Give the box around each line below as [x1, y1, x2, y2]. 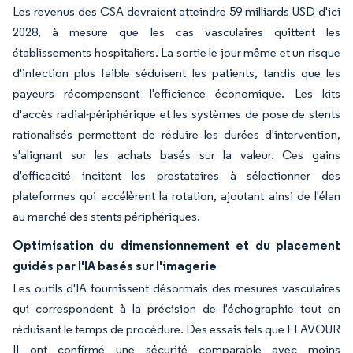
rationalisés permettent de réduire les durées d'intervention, [13, 127, 340, 142]
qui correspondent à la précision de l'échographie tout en [13, 301, 340, 316]
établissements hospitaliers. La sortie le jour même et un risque [13, 45, 340, 60]
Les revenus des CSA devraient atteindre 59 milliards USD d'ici [13, 4, 340, 19]
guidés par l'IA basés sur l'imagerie [13, 258, 217, 273]
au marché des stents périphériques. [13, 209, 200, 224]
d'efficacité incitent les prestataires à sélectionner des [13, 168, 340, 183]
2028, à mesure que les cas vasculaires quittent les [13, 24, 340, 39]
